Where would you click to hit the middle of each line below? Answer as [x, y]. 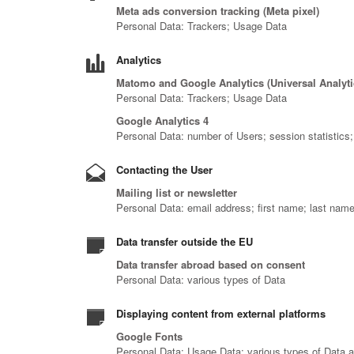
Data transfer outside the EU [185, 241]
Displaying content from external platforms [221, 313]
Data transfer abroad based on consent [211, 264]
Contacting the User [164, 169]
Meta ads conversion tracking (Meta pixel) [218, 11]
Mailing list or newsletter [177, 192]
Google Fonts [149, 336]
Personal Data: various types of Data [201, 279]
